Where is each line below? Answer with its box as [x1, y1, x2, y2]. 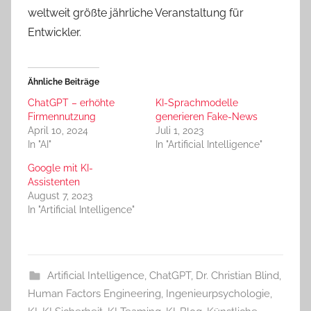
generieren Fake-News [155, 111, 258, 123]
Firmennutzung [28, 111, 96, 123]
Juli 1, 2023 [155, 125, 203, 137]
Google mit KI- [28, 162, 93, 174]
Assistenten [28, 176, 80, 188]
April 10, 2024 [28, 125, 88, 137]
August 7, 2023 [28, 190, 92, 202]
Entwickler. [28, 26, 81, 40]
